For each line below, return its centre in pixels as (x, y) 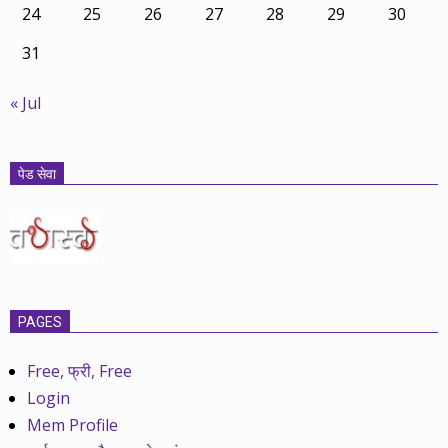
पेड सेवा (37, 174)
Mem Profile (73, 425)
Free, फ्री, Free (80, 371)
